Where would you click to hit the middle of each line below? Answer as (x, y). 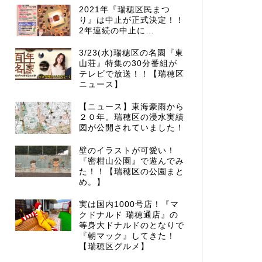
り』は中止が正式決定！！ (131, 20)
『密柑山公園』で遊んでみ (131, 161)
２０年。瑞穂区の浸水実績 (131, 118)
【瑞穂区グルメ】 (114, 246)
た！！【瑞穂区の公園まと (131, 171)
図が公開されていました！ (131, 128)
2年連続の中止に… (116, 30)
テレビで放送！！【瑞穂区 (131, 74)
